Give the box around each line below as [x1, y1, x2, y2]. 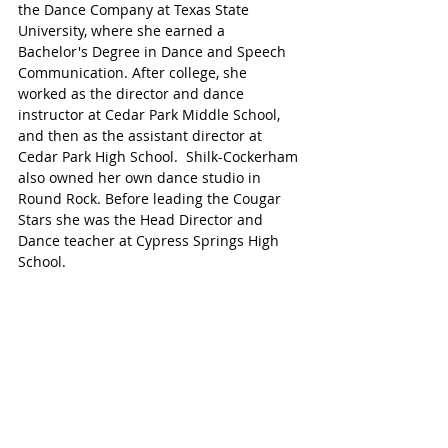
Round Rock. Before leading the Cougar [18, 189, 285, 209]
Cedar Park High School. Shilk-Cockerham [18, 147, 302, 167]
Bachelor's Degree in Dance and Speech [18, 42, 290, 62]
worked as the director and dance [18, 84, 248, 104]
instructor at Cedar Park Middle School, [18, 105, 284, 125]
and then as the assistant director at [18, 126, 266, 146]
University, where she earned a [18, 21, 229, 41]
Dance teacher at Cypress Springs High [18, 231, 283, 251]
